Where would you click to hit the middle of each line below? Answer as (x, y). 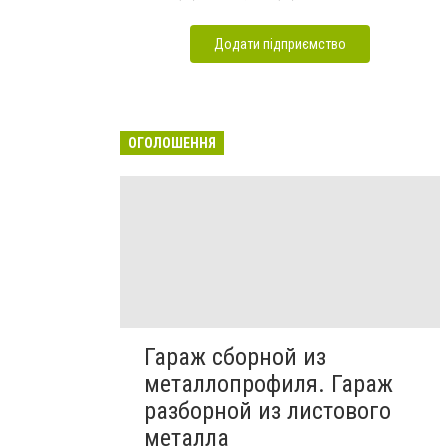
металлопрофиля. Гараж (268, 383)
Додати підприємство (280, 43)
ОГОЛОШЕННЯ (172, 142)
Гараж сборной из (235, 356)
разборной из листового (267, 410)
